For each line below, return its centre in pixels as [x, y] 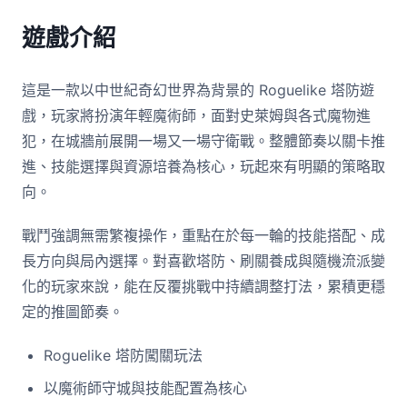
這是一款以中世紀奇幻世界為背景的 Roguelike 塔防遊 [198, 90]
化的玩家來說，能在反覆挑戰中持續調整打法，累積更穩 [203, 286]
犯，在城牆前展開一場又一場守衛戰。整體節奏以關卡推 [203, 141]
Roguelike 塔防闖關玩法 [123, 355]
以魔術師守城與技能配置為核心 [145, 388]
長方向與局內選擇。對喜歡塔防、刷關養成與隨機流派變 [203, 261]
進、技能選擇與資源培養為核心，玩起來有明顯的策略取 [203, 166]
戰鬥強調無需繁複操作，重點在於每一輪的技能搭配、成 [203, 235]
